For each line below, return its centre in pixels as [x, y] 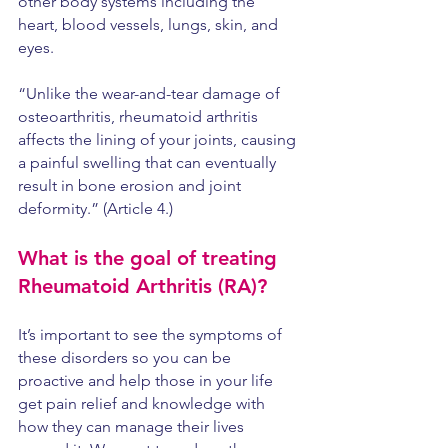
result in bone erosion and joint [131, 185]
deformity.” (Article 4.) [97, 208]
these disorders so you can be [126, 357]
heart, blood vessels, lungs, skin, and [150, 24]
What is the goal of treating [150, 258]
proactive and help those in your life [147, 380]
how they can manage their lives [133, 426]
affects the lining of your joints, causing [159, 139]
